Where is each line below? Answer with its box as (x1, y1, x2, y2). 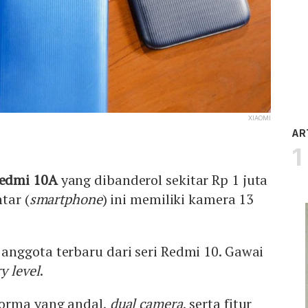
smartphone (29, 190, 102, 209)
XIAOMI (248, 114, 271, 122)
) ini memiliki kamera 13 (102, 190, 254, 209)
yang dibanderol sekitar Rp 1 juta (57, 170, 268, 190)
